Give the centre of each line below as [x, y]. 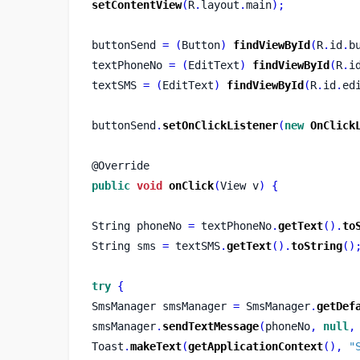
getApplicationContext [255, 346]
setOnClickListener [220, 125]
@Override [120, 165]
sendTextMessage [210, 326]
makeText [155, 346]
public [110, 185]
